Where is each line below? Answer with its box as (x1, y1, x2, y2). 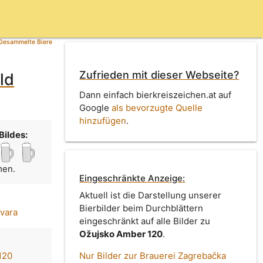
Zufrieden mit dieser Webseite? (79, 69, 240, 82)
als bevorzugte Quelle (112, 102, 203, 113)
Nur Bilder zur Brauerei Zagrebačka (79, 250, 227, 262)
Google (79, 102, 112, 113)
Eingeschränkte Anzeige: (79, 173, 186, 184)
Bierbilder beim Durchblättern (79, 203, 204, 214)
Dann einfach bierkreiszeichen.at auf (79, 89, 232, 100)
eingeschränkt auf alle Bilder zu (79, 215, 211, 227)
